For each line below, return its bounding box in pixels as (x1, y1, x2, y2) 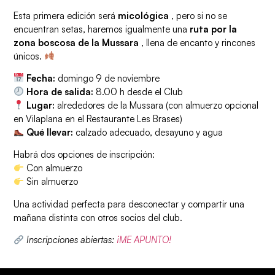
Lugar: (26, 99, 55, 111)
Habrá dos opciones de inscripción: (14, 149, 155, 161)
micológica (118, 9, 169, 21)
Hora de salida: (26, 85, 94, 98)
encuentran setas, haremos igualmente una (14, 23, 190, 35)
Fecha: (26, 72, 56, 84)
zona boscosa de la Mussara (14, 36, 139, 48)
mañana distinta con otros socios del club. (14, 211, 183, 223)
